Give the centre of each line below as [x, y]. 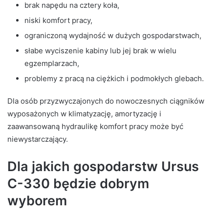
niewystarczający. [38, 139]
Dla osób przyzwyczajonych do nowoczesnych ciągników [106, 101]
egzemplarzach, [52, 64]
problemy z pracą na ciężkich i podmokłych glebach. [114, 79]
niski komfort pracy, [58, 21]
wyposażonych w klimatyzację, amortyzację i [84, 114]
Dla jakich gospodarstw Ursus [103, 167]
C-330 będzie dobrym [78, 184]
